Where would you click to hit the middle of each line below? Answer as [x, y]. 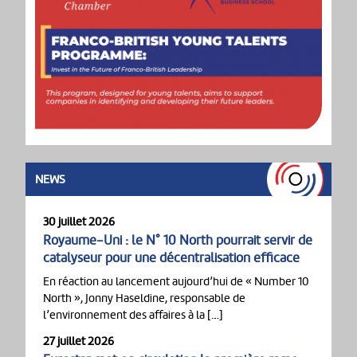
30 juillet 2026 [79, 222]
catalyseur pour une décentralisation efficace [171, 258]
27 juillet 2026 [78, 341]
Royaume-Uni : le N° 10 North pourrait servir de [178, 241]
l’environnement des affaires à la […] [133, 315]
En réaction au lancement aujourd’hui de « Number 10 [176, 282]
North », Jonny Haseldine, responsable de [144, 298]
